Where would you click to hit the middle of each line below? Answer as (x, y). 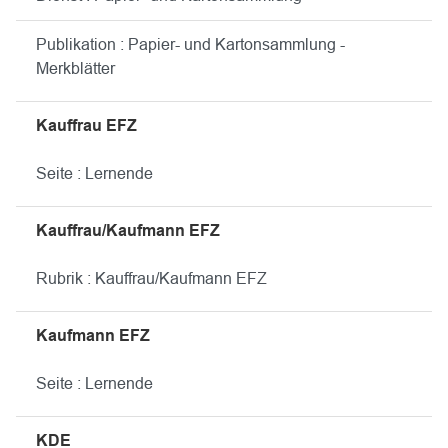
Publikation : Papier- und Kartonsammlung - (190, 44)
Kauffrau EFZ (86, 125)
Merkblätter (75, 68)
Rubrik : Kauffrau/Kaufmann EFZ (151, 278)
